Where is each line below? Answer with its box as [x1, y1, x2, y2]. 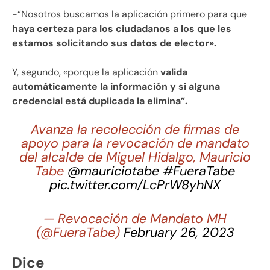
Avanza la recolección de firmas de [31, 121, 239, 139]
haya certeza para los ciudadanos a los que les [12, 22, 231, 36]
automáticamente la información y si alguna [12, 80, 220, 93]
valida [158, 66, 187, 79]
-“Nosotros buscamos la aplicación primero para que [12, 8, 247, 21]
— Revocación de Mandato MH [43, 210, 227, 227]
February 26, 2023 [123, 224, 234, 241]
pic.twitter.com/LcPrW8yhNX [49, 177, 221, 194]
